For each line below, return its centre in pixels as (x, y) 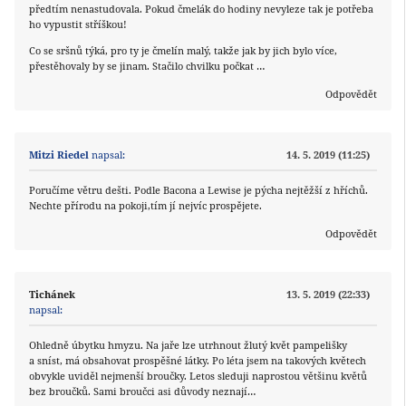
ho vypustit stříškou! (78, 24)
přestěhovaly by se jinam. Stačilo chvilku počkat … (147, 66)
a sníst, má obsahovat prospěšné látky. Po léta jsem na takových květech (198, 361)
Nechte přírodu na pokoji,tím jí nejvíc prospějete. (145, 206)
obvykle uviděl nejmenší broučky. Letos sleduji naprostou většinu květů (198, 376)
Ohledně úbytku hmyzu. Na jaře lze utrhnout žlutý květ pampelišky (188, 345)
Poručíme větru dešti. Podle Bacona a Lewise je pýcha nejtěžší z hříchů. (198, 190)
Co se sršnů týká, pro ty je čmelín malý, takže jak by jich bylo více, (183, 51)
